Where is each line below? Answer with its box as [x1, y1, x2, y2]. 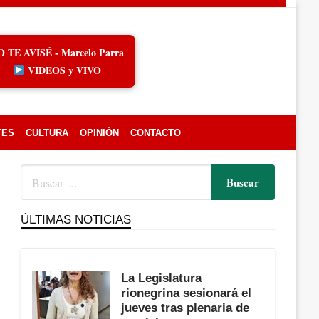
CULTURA [26, 127, 68, 138]
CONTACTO [130, 127, 181, 138]
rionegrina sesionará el [121, 286, 252, 299]
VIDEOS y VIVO [24, 63, 101, 78]
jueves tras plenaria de [121, 301, 250, 314]
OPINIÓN [80, 127, 119, 138]
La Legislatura [121, 271, 202, 284]
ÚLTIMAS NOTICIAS [21, 213, 132, 226]
